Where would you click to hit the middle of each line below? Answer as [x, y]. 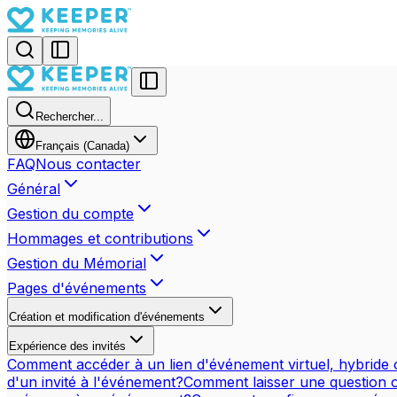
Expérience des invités [67, 346]
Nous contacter [88, 164]
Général [34, 189]
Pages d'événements [77, 288]
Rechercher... [70, 117]
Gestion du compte [70, 214]
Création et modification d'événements [107, 317]
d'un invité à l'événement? [95, 382]
